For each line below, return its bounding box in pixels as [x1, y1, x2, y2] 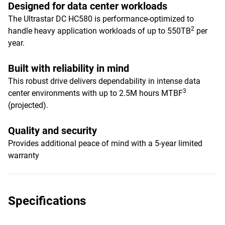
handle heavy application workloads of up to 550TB [8, 26, 191, 36]
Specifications [8, 194, 86, 208]
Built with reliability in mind [8, 62, 129, 74]
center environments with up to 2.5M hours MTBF [8, 88, 183, 98]
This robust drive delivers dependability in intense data [8, 76, 200, 86]
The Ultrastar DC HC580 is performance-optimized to [8, 14, 194, 24]
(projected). [8, 100, 48, 110]
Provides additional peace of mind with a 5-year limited [8, 139, 202, 148]
